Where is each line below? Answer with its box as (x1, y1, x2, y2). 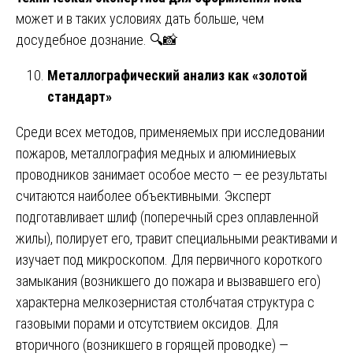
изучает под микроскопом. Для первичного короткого (16, 251, 322, 268)
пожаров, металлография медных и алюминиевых (16, 144, 296, 162)
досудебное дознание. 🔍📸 (16, 31, 177, 48)
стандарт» (47, 87, 112, 105)
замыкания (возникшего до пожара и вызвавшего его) (16, 272, 321, 289)
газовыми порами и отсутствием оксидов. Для (16, 314, 278, 332)
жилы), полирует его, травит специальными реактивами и (16, 229, 337, 247)
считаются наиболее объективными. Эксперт (16, 187, 271, 204)
